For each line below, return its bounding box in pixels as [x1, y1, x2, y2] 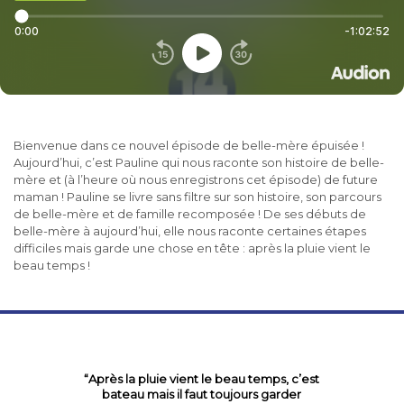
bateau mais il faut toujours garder [102, 387, 302, 401]
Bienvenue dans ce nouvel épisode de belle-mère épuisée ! [14, 138, 364, 152]
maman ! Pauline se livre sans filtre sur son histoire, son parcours [14, 189, 381, 204]
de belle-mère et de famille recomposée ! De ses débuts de [14, 207, 366, 221]
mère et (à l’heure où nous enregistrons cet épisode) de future [14, 172, 378, 187]
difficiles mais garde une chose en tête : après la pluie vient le [14, 241, 371, 255]
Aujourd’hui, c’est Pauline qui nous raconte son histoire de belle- [14, 155, 384, 170]
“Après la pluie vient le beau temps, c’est [84, 372, 320, 386]
